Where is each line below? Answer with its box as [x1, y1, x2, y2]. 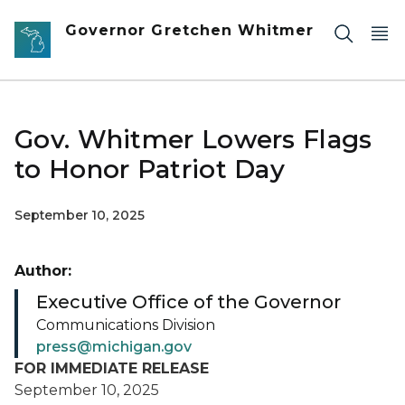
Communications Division [36, 316, 215, 334]
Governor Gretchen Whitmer [65, 22, 315, 39]
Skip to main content [8, 11, 155, 27]
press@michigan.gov [36, 338, 192, 355]
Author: [14, 262, 71, 279]
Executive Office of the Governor [36, 291, 341, 313]
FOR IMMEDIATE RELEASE [14, 360, 209, 377]
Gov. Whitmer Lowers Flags [14, 124, 372, 155]
